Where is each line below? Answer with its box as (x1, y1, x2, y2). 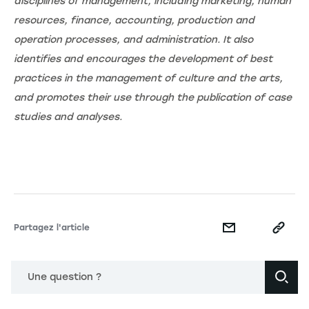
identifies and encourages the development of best (14, 52, 272, 65)
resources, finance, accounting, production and (14, 14, 255, 26)
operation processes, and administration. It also (14, 33, 253, 46)
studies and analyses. (14, 110, 125, 123)
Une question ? (28, 270, 101, 283)
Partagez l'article (14, 222, 90, 232)
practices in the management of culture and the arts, (14, 72, 283, 84)
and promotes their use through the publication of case (14, 91, 292, 103)
